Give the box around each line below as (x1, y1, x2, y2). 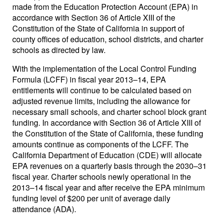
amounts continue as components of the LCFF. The (12, 138, 189, 150)
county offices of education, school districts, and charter (12, 33, 203, 45)
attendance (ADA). (12, 203, 76, 215)
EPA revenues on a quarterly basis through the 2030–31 (12, 160, 207, 171)
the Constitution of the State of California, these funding (12, 128, 203, 139)
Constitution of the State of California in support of (12, 23, 184, 34)
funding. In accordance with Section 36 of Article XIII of (12, 117, 201, 128)
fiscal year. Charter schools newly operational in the (12, 171, 191, 182)
